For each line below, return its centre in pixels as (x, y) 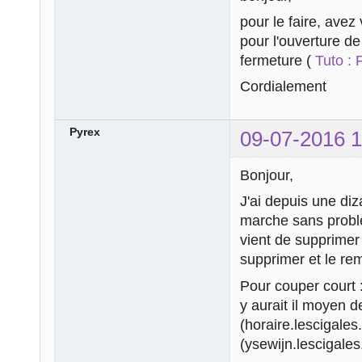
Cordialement (283, 87)
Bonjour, (267, 176)
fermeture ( (276, 60)
